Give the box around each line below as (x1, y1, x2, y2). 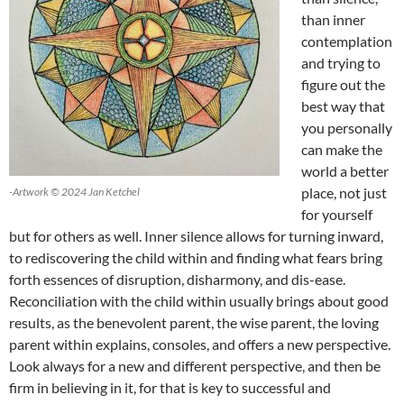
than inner (301, 11, 365, 29)
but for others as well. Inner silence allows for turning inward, (9, 227, 383, 245)
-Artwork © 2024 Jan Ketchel (9, 185, 140, 199)
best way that (301, 97, 385, 115)
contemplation (301, 32, 392, 50)
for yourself (301, 206, 372, 224)
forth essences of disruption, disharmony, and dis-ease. (9, 271, 345, 289)
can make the (301, 141, 382, 159)
